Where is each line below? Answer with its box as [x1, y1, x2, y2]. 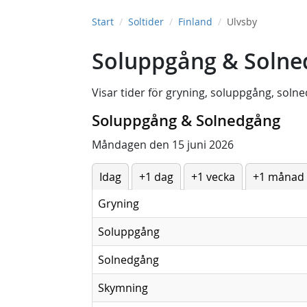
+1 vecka [191, 169, 235, 184]
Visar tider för [92, 85, 166, 100]
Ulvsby [227, 15, 257, 28]
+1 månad [253, 169, 304, 184]
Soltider [128, 15, 164, 28]
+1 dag [139, 169, 173, 184]
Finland [178, 15, 212, 28]
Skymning [98, 280, 148, 295]
